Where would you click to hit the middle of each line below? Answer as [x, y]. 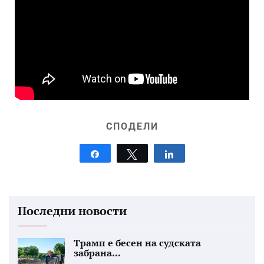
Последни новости [72, 211]
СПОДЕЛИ [132, 126]
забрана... [97, 253]
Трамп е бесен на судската [137, 243]
